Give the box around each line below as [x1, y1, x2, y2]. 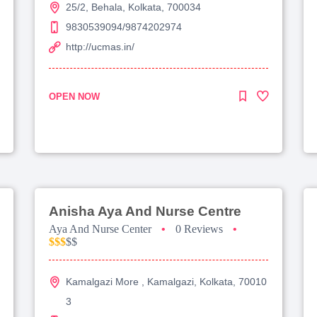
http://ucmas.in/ [66, 40, 134, 52]
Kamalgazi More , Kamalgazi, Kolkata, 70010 [66, 275, 267, 287]
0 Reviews [175, 222, 223, 235]
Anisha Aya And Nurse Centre [49, 203, 241, 219]
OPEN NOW [49, 91, 100, 102]
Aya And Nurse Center [49, 222, 151, 235]
